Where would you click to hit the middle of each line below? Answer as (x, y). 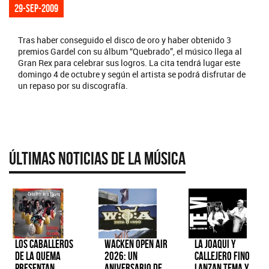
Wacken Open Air (136, 244)
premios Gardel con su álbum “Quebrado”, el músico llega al (130, 51)
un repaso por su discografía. (73, 85)
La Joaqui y (215, 244)
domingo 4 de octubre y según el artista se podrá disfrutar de (132, 74)
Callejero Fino (222, 256)
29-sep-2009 (36, 8)
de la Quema (38, 256)
